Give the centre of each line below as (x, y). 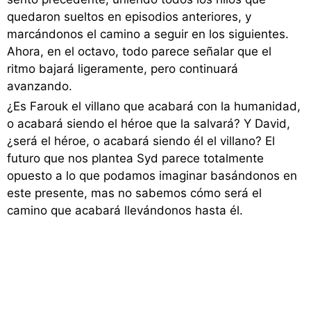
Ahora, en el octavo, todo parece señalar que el (139, 52)
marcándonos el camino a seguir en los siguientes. (148, 34)
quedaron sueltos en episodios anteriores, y (129, 17)
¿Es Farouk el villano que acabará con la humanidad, (154, 107)
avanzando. (40, 86)
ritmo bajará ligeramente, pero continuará (123, 69)
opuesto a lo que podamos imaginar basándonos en (152, 176)
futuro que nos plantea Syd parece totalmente (135, 159)
